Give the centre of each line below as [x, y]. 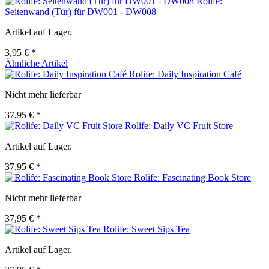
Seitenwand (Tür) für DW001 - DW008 [80, 12]
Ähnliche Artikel [36, 64]
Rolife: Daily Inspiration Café [185, 74]
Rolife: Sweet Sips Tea [147, 229]
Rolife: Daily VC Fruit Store [179, 126]
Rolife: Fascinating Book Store [192, 178]
